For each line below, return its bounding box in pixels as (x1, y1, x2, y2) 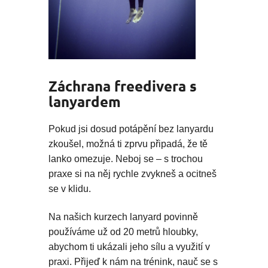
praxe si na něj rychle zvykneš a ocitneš (48, 168, 217, 179)
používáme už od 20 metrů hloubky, (48, 226, 198, 237)
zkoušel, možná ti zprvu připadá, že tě (48, 138, 208, 149)
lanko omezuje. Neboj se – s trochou (48, 153, 203, 164)
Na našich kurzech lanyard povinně (48, 211, 198, 222)
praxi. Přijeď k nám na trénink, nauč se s (48, 256, 218, 267)
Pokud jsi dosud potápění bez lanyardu (48, 123, 214, 134)
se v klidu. (48, 183, 91, 194)
